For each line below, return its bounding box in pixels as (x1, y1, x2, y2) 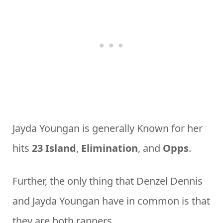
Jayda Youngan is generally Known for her (12, 121, 203, 135)
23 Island (32, 141, 76, 155)
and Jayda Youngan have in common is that (12, 194, 210, 208)
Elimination (81, 141, 138, 155)
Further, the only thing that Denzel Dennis (12, 174, 203, 188)
